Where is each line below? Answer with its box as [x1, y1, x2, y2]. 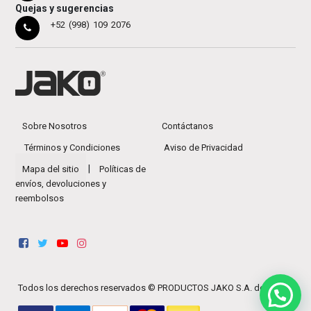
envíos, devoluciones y [15, 178, 107, 189]
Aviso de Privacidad [163, 142, 243, 153]
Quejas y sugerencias [15, 2, 115, 14]
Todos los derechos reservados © [18, 283, 156, 293]
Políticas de [99, 164, 146, 174]
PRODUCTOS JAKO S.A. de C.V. [158, 283, 282, 293]
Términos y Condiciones [24, 142, 121, 153]
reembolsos [15, 193, 65, 203]
